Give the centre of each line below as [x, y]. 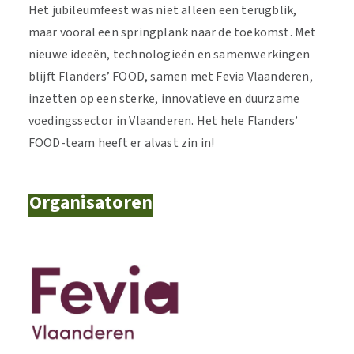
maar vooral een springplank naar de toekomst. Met [172, 32]
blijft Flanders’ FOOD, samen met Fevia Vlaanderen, [170, 77]
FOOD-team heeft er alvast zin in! [121, 143]
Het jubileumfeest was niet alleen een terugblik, [162, 10]
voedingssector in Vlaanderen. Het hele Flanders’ [163, 121]
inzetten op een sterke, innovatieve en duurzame [164, 99]
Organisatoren [90, 203]
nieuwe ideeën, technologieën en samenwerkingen [169, 55]
